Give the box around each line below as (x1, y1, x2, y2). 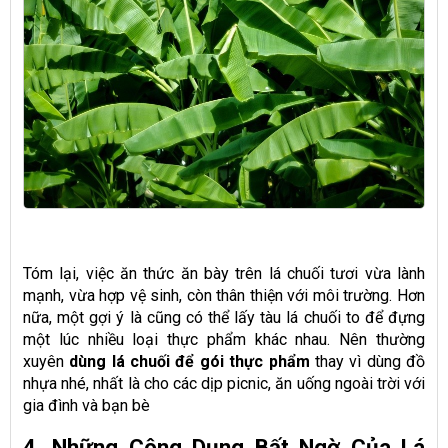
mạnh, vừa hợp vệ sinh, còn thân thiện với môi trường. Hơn (23, 285, 425, 305)
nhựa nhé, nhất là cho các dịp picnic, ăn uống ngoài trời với (23, 373, 425, 393)
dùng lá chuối (69, 351, 171, 371)
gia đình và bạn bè (23, 395, 150, 415)
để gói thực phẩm (175, 351, 310, 371)
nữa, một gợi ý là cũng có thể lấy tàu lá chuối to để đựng (23, 307, 425, 327)
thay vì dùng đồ (309, 351, 426, 371)
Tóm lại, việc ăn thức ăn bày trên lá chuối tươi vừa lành (23, 263, 425, 283)
